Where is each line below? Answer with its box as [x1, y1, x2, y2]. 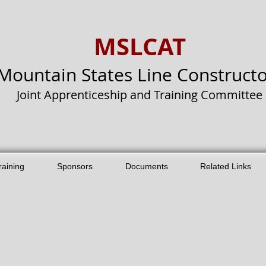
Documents [125, 161, 168, 171]
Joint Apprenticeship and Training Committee [17, 87, 262, 103]
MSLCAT [93, 30, 186, 63]
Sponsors [57, 161, 93, 171]
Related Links [200, 161, 251, 171]
